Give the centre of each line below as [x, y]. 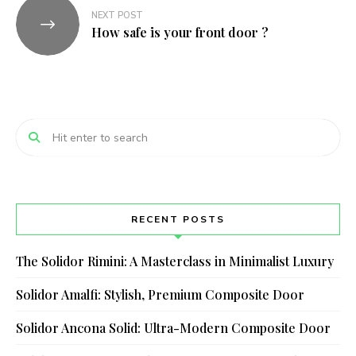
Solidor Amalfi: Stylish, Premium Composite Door [160, 295]
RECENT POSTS [178, 220]
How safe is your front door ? [180, 32]
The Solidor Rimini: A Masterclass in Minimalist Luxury [175, 261]
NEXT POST [117, 15]
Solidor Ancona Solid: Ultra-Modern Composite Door [173, 328]
